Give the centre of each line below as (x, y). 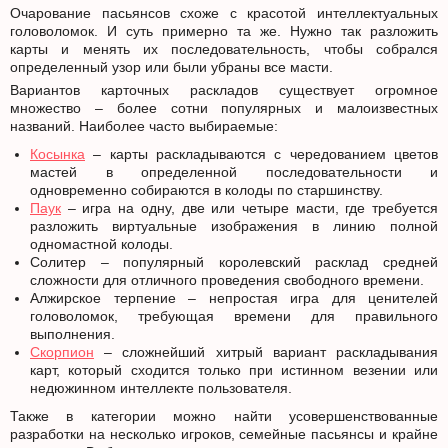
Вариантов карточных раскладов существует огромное (224, 89)
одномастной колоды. (101, 243)
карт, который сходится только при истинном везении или (234, 369)
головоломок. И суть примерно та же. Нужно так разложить (224, 30)
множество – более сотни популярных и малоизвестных (224, 107)
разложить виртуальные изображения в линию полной (234, 225)
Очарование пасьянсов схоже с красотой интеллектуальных (224, 12)
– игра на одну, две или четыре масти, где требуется (249, 207)
